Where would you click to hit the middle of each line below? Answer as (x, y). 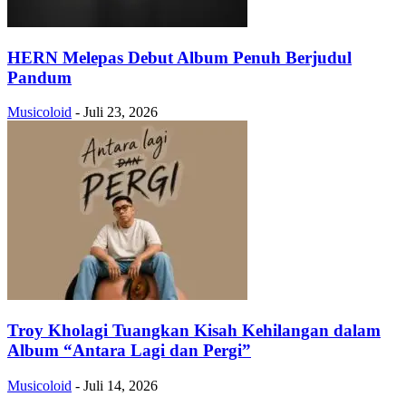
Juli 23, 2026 (121, 112)
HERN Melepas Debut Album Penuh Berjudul (179, 57)
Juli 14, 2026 (121, 385)
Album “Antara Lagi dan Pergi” (129, 350)
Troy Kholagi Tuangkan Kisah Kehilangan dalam (194, 330)
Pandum (39, 77)
